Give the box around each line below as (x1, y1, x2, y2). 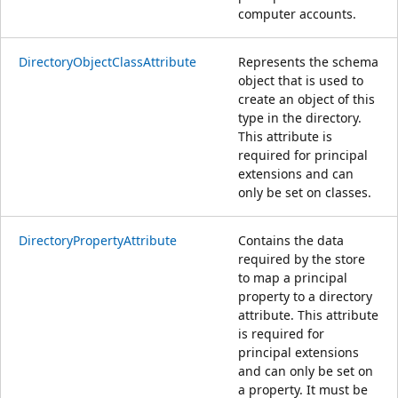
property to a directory (238, 287, 372, 305)
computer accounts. (238, 4, 356, 22)
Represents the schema (238, 52, 378, 70)
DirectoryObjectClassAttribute (19, 52, 196, 70)
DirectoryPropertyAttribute (19, 231, 177, 249)
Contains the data (238, 231, 344, 249)
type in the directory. (238, 108, 362, 126)
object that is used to (238, 71, 363, 89)
